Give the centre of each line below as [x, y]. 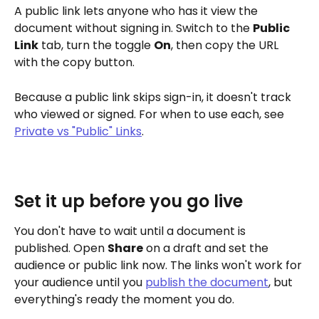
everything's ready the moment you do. [124, 299]
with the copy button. [74, 63]
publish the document [207, 282]
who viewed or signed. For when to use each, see [151, 114]
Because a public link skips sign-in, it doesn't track [154, 97]
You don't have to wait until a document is [131, 231]
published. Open [61, 248]
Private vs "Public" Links [78, 131]
